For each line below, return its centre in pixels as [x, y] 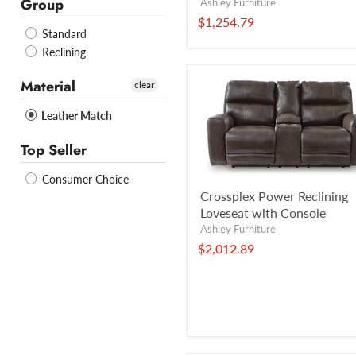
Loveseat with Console [263, 212]
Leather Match [75, 116]
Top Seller [54, 151]
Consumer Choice [84, 180]
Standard [63, 34]
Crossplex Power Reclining [274, 195]
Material [48, 87]
